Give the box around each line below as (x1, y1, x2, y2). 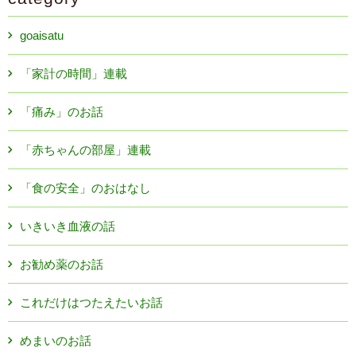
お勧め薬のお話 (20, 257, 103, 271)
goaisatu (20, 29, 64, 42)
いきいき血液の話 (20, 219, 115, 233)
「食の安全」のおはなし (20, 181, 151, 195)
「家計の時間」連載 (20, 67, 127, 80)
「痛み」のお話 (20, 105, 103, 118)
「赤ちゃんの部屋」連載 (20, 143, 151, 157)
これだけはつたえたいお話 (20, 296, 163, 309)
